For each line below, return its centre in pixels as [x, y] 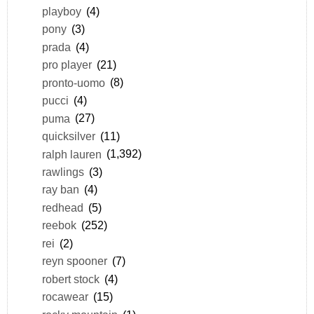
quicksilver [68, 136]
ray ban [60, 190]
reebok [59, 225]
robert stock [70, 279]
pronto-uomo [73, 82]
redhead [62, 207]
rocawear [65, 297]
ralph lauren [71, 154]
